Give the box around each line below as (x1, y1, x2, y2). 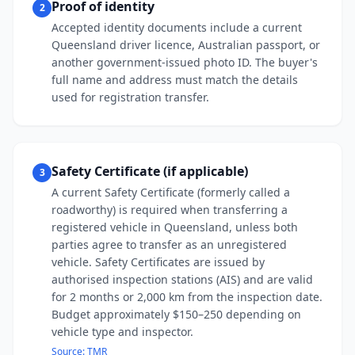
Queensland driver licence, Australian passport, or (52, 37, 320, 52)
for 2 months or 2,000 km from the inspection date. (52, 289, 323, 304)
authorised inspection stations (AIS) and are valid (52, 272, 313, 287)
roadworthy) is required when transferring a (52, 202, 288, 217)
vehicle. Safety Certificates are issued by (52, 254, 265, 269)
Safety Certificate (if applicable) (52, 162, 248, 180)
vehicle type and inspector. (52, 324, 193, 339)
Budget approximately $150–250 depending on (52, 307, 301, 322)
